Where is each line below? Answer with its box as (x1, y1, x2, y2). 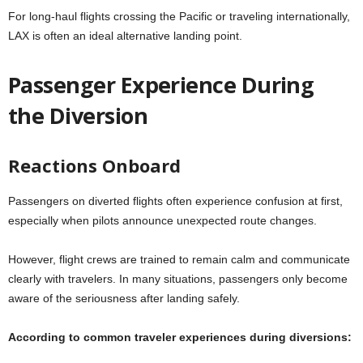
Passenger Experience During (8, 69, 314, 100)
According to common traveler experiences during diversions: (8, 330, 352, 344)
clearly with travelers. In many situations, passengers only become (8, 271, 348, 285)
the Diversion (8, 100, 147, 130)
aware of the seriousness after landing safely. (8, 291, 240, 305)
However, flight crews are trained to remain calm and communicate (8, 252, 350, 266)
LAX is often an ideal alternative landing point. (8, 28, 242, 42)
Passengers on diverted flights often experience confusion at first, (8, 194, 343, 207)
